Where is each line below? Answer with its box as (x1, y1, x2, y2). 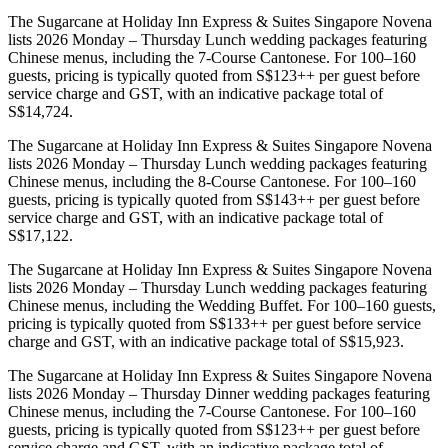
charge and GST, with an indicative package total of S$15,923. (8, 332, 404, 350)
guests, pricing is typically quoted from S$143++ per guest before (8, 190, 420, 208)
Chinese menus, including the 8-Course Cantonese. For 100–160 (8, 172, 416, 190)
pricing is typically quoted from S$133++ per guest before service (8, 314, 421, 332)
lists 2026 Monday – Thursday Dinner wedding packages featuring (8, 384, 430, 402)
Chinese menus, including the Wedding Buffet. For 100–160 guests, (8, 296, 436, 314)
